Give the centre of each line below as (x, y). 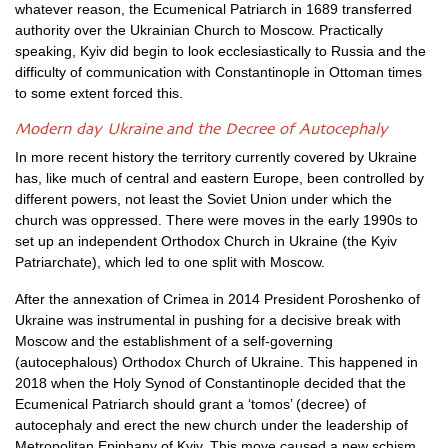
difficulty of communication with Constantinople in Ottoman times (218, 72)
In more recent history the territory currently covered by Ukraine (216, 157)
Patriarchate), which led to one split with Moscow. (170, 262)
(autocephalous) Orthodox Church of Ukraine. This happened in (216, 362)
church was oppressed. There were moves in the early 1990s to (216, 220)
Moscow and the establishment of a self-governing (174, 341)
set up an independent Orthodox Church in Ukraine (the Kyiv (206, 241)
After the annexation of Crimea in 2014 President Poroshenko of (217, 299)
